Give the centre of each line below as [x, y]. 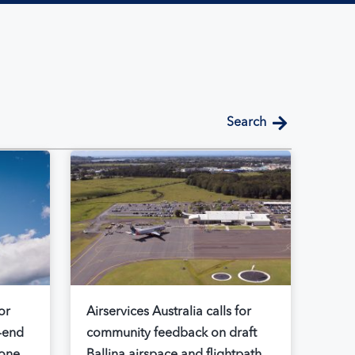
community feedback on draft [171, 334]
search [250, 123]
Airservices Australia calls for [168, 313]
